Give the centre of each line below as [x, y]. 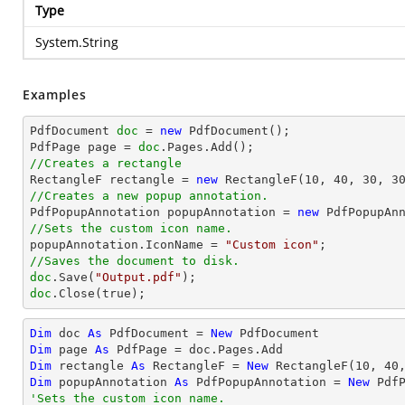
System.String [77, 42]
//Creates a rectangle [106, 163]
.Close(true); [99, 293]
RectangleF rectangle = [113, 179]
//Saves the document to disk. [135, 261]
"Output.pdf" [138, 277]
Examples [55, 94]
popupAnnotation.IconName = [127, 245]
